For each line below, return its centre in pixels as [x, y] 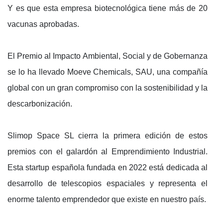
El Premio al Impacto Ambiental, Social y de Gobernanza [108, 56]
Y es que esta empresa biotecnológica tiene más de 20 [108, 8]
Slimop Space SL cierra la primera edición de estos [108, 135]
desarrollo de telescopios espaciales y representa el [108, 183]
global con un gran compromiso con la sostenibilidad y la [108, 88]
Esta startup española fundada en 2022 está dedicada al [108, 167]
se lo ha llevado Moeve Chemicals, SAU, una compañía [108, 72]
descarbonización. [40, 104]
